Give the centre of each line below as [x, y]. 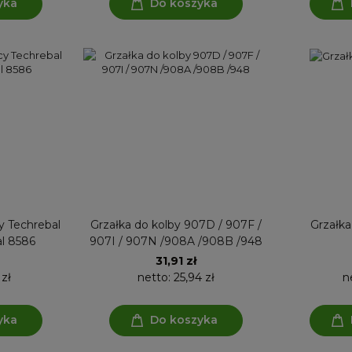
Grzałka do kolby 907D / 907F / [176, 224]
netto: [155, 277]
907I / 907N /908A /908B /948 [176, 241]
